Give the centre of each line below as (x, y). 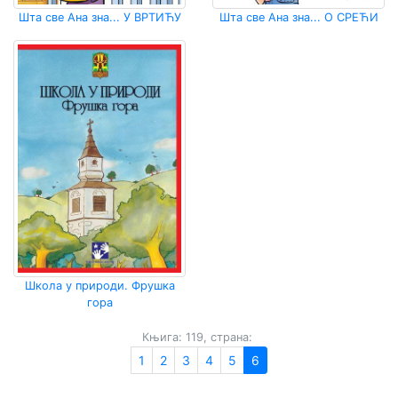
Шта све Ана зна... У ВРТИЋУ (99, 17)
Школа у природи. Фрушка (99, 286)
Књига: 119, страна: (197, 338)
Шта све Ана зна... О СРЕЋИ (298, 17)
